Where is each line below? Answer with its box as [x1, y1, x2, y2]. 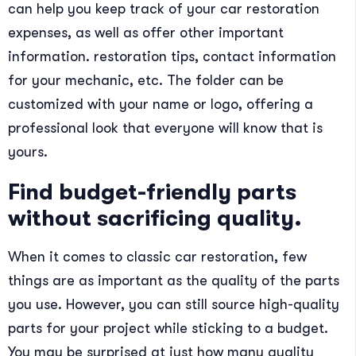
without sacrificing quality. [8, 205, 302, 231]
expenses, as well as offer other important [8, 24, 284, 41]
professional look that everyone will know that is [8, 119, 323, 136]
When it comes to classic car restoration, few [8, 248, 307, 265]
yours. [8, 143, 48, 160]
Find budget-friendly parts [8, 179, 296, 205]
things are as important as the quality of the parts [8, 272, 339, 288]
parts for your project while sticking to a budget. [8, 319, 328, 336]
